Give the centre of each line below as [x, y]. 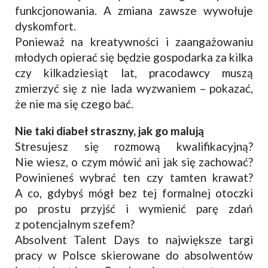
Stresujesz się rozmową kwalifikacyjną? [134, 146]
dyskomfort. [45, 26]
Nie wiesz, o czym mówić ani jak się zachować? [134, 162]
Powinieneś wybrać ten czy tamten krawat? [134, 177]
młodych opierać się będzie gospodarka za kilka [134, 57]
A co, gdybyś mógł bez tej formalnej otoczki [134, 193]
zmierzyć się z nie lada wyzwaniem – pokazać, [134, 88]
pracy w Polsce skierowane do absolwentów [134, 255]
